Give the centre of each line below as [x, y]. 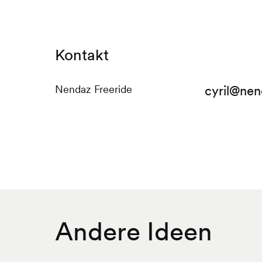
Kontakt [82, 55]
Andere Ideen [133, 231]
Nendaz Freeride [93, 89]
